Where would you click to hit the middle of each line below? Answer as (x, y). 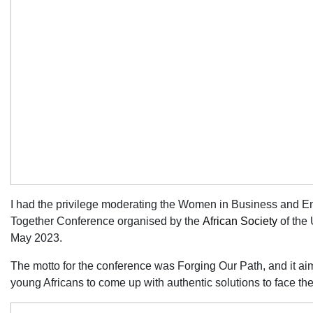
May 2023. (36, 238)
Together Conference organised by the (107, 221)
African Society (240, 221)
